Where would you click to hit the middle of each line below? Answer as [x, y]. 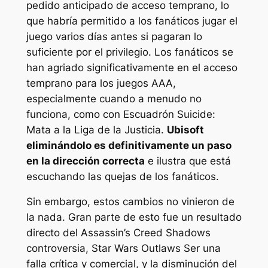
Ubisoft [185, 130]
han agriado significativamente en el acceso [132, 67]
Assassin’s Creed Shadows [145, 233]
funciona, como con [74, 114]
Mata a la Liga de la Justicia [93, 130]
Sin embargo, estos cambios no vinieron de [130, 202]
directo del [53, 233]
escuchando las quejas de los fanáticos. [122, 176]
